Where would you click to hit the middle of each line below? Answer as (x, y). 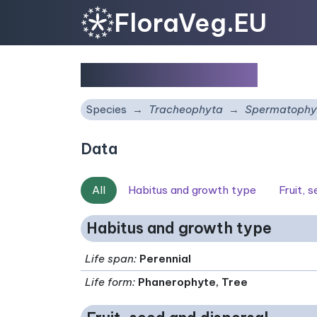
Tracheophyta (186, 109)
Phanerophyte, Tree (193, 282)
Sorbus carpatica (169, 75)
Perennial (166, 258)
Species (106, 109)
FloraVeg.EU (191, 22)
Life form (109, 282)
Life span (110, 258)
